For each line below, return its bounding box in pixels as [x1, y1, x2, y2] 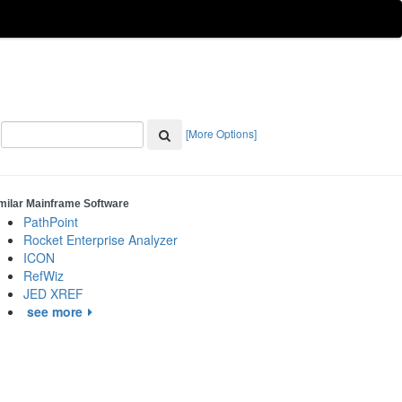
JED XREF [23, 284, 83, 302]
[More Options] [186, 125, 257, 141]
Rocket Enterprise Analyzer [23, 231, 178, 249]
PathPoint [23, 213, 78, 231]
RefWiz [23, 267, 64, 284]
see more [27, 302, 83, 320]
